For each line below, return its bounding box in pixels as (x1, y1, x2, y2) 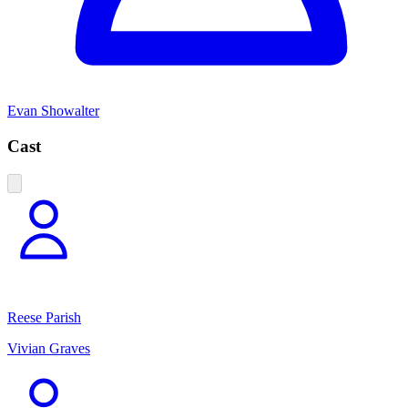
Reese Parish (7, 309, 81, 325)
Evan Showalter (7, 103, 99, 119)
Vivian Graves (7, 340, 90, 356)
